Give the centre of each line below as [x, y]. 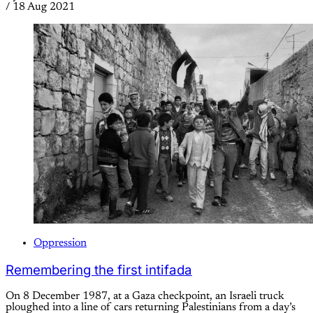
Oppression [60, 243]
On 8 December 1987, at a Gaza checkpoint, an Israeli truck [145, 297]
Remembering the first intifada [99, 270]
